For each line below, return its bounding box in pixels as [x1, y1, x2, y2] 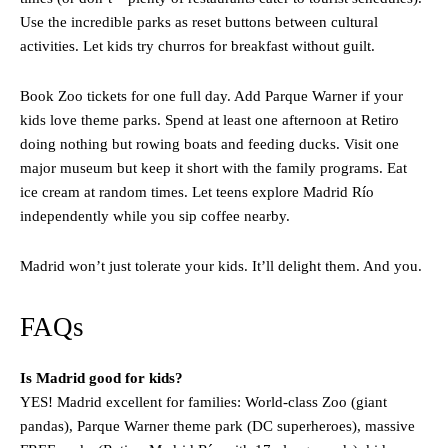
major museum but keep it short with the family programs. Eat [20, 160, 407, 177]
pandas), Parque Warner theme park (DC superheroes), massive [20, 418, 415, 435]
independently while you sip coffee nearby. [20, 208, 290, 225]
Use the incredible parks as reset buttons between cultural [20, 14, 378, 31]
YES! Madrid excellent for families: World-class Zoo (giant [20, 394, 387, 411]
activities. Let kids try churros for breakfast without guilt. [20, 38, 375, 55]
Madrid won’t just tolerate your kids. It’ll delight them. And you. [20, 258, 422, 275]
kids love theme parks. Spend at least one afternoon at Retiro [20, 112, 399, 129]
